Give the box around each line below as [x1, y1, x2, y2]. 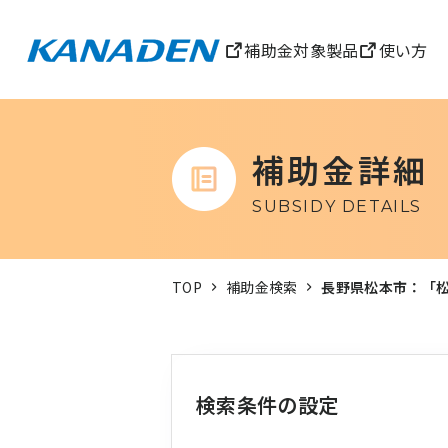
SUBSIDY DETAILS [252, 197, 422, 216]
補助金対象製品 [244, 37, 359, 62]
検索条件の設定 [196, 390, 339, 419]
